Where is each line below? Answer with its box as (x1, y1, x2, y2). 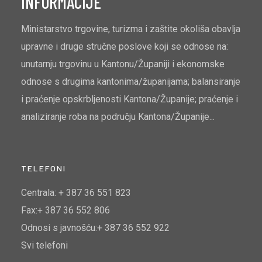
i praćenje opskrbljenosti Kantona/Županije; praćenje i (21, 94, 238, 105)
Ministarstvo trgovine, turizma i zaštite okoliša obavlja (21, 23, 240, 35)
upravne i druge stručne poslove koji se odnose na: (21, 41, 228, 53)
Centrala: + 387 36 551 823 (21, 187, 131, 199)
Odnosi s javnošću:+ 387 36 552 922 (21, 222, 170, 234)
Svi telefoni (21, 240, 68, 251)
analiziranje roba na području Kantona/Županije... (21, 111, 215, 123)
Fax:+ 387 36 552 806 (21, 205, 110, 216)
